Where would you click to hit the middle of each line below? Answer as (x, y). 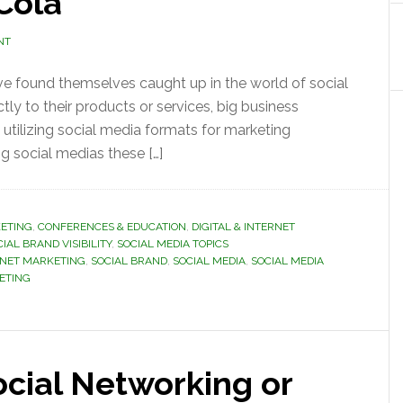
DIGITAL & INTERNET (243, 227)
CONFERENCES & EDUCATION (112, 227)
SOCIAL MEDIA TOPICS (173, 244)
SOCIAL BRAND (129, 261)
